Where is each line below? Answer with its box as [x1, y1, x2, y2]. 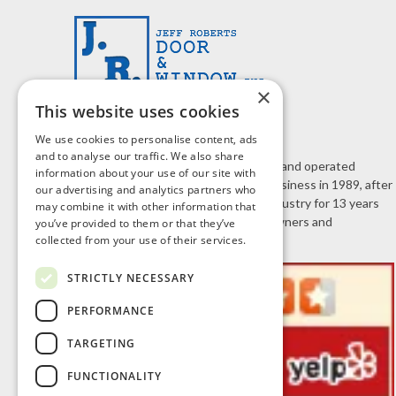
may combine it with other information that [35, 199, 256, 214]
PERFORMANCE [67, 302, 155, 318]
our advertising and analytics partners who [35, 182, 256, 197]
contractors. [74, 232, 143, 247]
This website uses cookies [35, 101, 240, 122]
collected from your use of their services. [35, 232, 247, 247]
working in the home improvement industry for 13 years [74, 195, 380, 210]
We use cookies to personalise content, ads [35, 132, 258, 147]
